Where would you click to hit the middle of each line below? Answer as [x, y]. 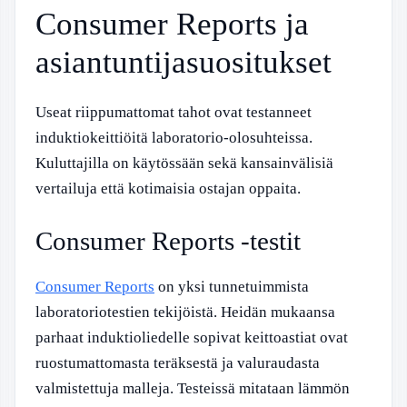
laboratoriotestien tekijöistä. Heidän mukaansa [185, 312]
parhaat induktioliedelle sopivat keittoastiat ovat [192, 337]
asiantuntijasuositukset [184, 62]
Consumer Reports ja [172, 24]
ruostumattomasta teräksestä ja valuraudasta [178, 362]
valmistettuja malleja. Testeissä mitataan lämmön [193, 388]
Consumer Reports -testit [168, 240]
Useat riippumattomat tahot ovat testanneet [174, 112]
